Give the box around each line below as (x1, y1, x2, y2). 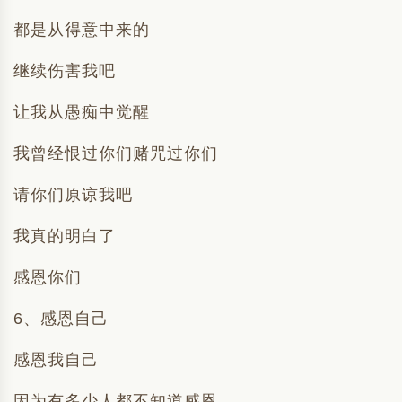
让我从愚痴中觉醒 (13, 103, 150, 121)
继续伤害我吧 (13, 62, 116, 80)
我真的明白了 (13, 227, 116, 245)
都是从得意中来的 (13, 21, 150, 39)
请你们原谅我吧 (13, 186, 133, 204)
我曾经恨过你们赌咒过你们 (13, 144, 218, 162)
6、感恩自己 (13, 310, 109, 328)
